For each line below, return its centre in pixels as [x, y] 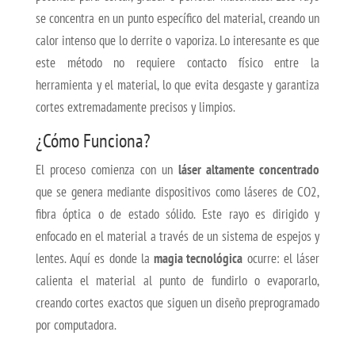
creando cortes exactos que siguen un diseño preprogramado [177, 303]
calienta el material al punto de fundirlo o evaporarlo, [177, 281]
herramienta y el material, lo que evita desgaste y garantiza [177, 85]
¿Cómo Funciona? [93, 141]
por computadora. [76, 325]
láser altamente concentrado [249, 170]
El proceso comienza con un [107, 170]
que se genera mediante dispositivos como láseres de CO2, [177, 192]
